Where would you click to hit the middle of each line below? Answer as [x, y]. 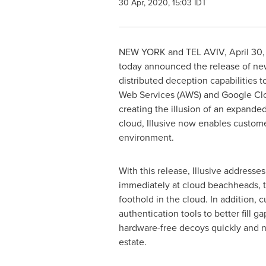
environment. [146, 137]
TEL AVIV [205, 52]
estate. [132, 242]
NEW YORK [142, 52]
